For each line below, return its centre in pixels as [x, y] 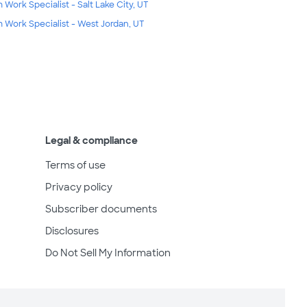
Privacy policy [79, 187]
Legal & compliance [91, 141]
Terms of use [75, 165]
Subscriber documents [101, 209]
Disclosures [72, 231]
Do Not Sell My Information [108, 253]
